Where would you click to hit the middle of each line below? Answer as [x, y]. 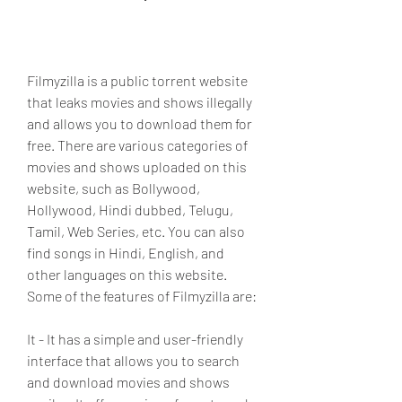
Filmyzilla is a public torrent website [137, 80]
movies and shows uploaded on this [137, 166]
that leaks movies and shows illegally [140, 102]
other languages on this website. [127, 274]
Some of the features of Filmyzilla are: [142, 296]
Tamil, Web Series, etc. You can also [136, 231]
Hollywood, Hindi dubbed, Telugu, [130, 210]
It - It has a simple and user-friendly [135, 339]
